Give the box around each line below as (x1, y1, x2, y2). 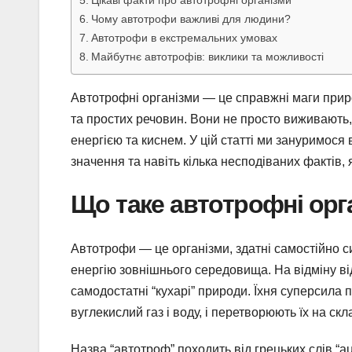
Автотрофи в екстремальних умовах (90, 31, 277, 45)
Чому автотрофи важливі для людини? (90, 13, 291, 26)
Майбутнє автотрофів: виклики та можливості (90, 50, 324, 64)
